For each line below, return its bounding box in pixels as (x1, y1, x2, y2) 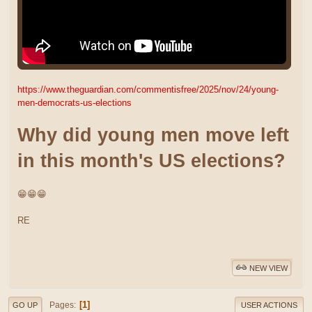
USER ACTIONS (241, 301, 297, 310)
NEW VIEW (249, 263, 288, 272)
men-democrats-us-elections (17, 97, 132, 108)
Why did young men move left (17, 124, 289, 146)
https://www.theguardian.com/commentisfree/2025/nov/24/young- (17, 84, 279, 95)
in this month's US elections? (17, 150, 286, 171)
